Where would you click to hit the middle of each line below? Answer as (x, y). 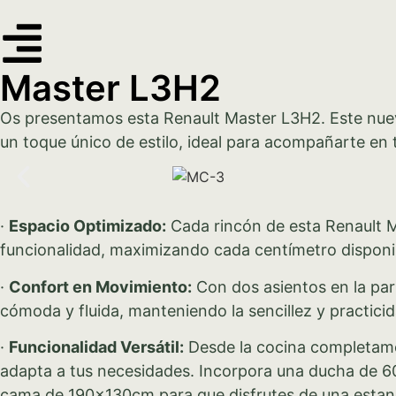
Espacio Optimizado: (88, 226)
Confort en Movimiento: (100, 286)
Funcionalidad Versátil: (96, 347)
